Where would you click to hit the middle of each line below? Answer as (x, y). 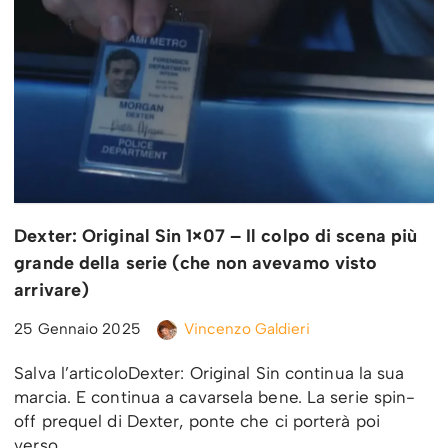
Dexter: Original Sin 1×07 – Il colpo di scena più (216, 236)
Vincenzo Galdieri (247, 328)
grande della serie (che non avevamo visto (196, 263)
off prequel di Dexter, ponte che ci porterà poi (197, 421)
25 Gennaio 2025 (77, 328)
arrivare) (52, 290)
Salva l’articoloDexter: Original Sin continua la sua (209, 373)
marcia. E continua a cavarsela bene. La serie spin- (215, 397)
